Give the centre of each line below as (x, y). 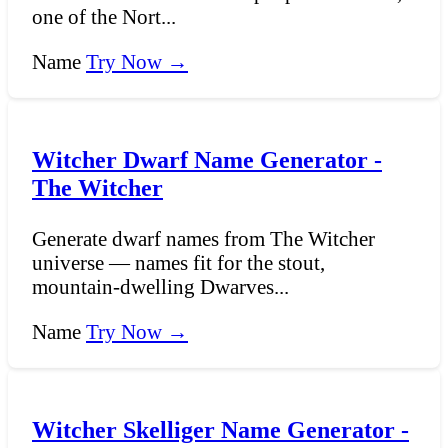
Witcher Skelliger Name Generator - (220, 429)
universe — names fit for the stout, (178, 262)
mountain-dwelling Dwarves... (160, 286)
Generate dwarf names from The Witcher (203, 238)
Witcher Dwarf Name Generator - (207, 160)
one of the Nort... (104, 17)
